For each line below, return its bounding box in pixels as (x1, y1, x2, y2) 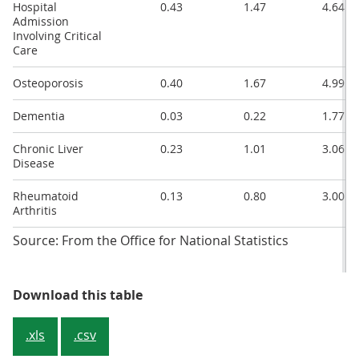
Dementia (13, 108, 65, 124)
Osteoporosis (13, 75, 83, 91)
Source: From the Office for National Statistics (13, 232, 288, 250)
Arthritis (13, 203, 57, 219)
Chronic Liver (13, 141, 83, 157)
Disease (13, 155, 54, 171)
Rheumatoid (13, 188, 79, 204)
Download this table (13, 286, 143, 305)
